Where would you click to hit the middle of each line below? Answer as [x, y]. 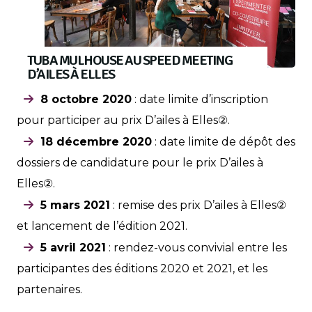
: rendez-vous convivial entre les [196, 247]
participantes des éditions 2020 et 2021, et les [142, 268]
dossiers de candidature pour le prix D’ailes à [140, 162]
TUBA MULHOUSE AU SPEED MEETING [130, 60]
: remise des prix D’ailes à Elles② [198, 205]
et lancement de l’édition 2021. [102, 226]
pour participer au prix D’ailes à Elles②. [123, 120]
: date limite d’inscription [200, 99]
